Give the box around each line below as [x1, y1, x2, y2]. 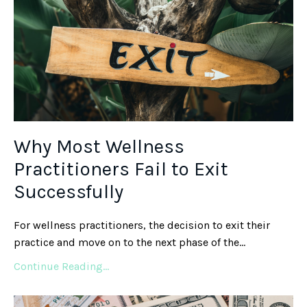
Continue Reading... [14, 259, 109, 273]
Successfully [14, 180, 123, 203]
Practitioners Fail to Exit [14, 157, 228, 180]
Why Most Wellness [14, 134, 184, 158]
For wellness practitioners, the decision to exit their [14, 218, 270, 232]
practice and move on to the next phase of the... [14, 235, 245, 249]
